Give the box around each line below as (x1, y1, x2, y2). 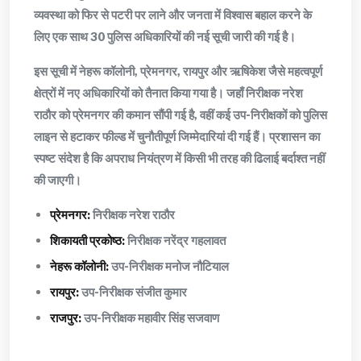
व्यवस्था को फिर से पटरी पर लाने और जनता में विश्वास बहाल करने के (34, 6, 312, 22)
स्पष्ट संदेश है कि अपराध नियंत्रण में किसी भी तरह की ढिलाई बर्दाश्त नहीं (34, 150, 325, 165)
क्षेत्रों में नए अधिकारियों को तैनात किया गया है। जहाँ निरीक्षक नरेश (34, 85, 303, 100)
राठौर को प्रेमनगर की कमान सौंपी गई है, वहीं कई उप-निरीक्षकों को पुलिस (34, 106, 327, 122)
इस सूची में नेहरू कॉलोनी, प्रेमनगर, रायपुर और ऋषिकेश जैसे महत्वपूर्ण (34, 63, 322, 78)
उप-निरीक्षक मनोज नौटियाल (109, 258, 229, 273)
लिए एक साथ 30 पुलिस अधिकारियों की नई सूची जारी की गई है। (34, 28, 296, 44)
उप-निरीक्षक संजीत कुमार (79, 284, 187, 299)
